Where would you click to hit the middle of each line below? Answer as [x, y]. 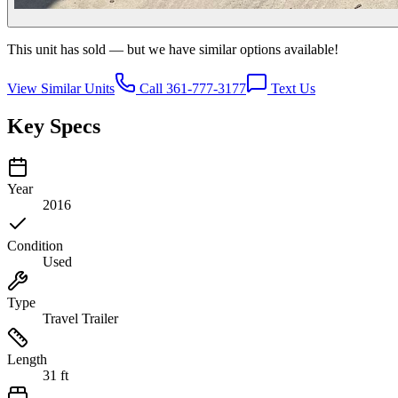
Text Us [291, 88]
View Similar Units [61, 88]
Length [27, 359]
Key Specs [54, 126]
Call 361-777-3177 [191, 88]
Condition [35, 245]
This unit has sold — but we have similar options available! [173, 49]
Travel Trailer [80, 318]
